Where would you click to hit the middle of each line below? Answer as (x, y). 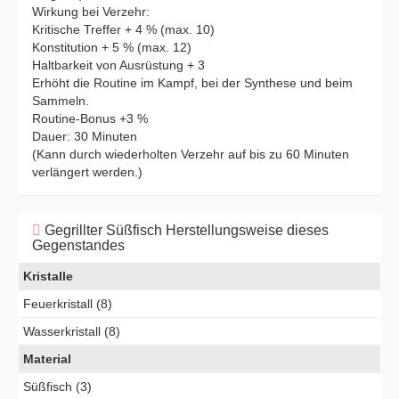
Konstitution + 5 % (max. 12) (112, 47)
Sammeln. (61, 101)
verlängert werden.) (87, 172)
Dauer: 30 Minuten (85, 136)
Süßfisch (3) (57, 387)
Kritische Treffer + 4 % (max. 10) (123, 29)
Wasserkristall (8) (72, 331)
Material (47, 359)
